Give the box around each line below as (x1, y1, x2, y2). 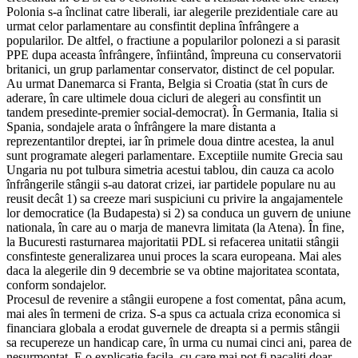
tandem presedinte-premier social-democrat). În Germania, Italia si (6, 105, 338, 119)
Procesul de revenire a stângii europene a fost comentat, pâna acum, (6, 292, 346, 306)
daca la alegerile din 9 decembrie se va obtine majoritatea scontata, (6, 263, 340, 277)
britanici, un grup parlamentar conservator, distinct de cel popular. (6, 62, 335, 76)
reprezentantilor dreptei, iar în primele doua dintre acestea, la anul (6, 133, 334, 148)
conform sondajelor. (6, 277, 106, 292)
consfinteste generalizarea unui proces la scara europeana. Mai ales (6, 249, 341, 263)
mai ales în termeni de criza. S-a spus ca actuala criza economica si (6, 306, 340, 320)
